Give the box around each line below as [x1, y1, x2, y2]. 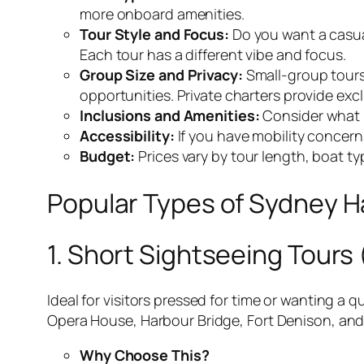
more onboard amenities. [80, 4, 245, 24]
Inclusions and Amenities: [80, 106, 260, 126]
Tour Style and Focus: [80, 24, 229, 45]
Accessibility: [80, 126, 175, 146]
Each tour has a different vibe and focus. [80, 45, 346, 65]
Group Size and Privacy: [80, 65, 243, 85]
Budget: [80, 146, 136, 167]
